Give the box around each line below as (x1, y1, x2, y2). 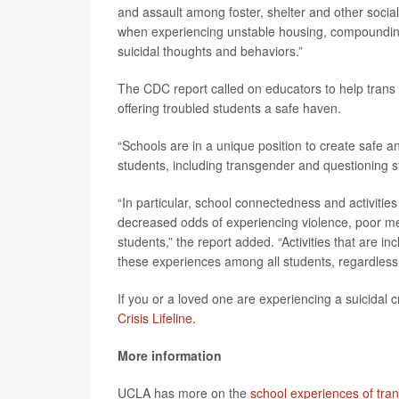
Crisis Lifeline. (118, 309, 196, 327)
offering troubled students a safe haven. (118, 99, 341, 117)
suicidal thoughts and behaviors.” (118, 42, 303, 60)
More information (118, 346, 222, 364)
